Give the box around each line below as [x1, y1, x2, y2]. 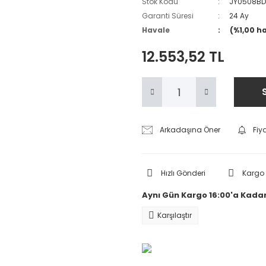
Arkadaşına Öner [160, 125, 221, 135]
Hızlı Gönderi [161, 168, 205, 178]
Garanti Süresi [142, 11, 194, 21]
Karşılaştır [157, 210, 192, 220]
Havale [142, 25, 170, 35]
